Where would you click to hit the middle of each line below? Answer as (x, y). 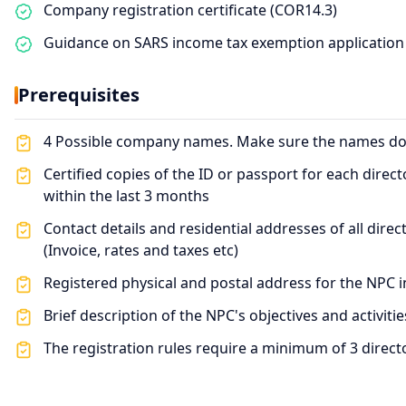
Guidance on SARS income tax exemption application (224, 43)
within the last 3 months (126, 196)
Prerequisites (79, 95)
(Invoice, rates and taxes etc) (141, 250)
